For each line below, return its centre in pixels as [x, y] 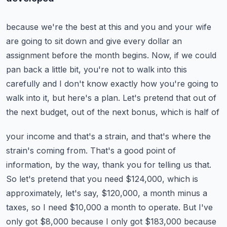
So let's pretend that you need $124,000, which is [102, 179]
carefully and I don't [45, 84]
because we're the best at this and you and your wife [109, 27]
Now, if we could [184, 55]
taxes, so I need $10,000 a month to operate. [93, 207]
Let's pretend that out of [169, 98]
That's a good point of [133, 150]
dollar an [165, 41]
